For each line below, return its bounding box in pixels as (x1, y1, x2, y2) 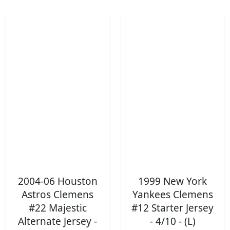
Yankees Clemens (132, 188, 213, 201)
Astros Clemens (22, 188, 93, 201)
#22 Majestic (28, 201, 87, 215)
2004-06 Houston (17, 175, 98, 188)
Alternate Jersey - (18, 215, 97, 228)
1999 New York (138, 175, 207, 188)
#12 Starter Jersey (131, 201, 214, 215)
